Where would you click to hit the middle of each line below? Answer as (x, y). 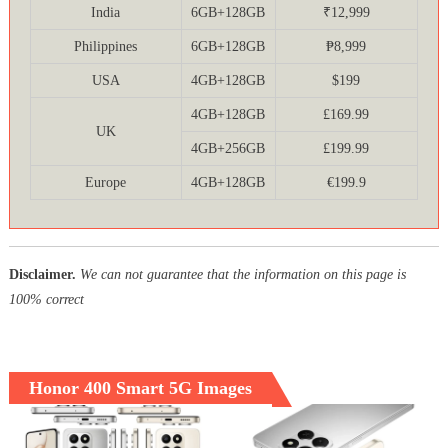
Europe (106, 183)
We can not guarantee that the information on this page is (242, 275)
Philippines (106, 47)
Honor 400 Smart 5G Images (140, 388)
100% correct (46, 300)
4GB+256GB (228, 149)
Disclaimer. (42, 275)
